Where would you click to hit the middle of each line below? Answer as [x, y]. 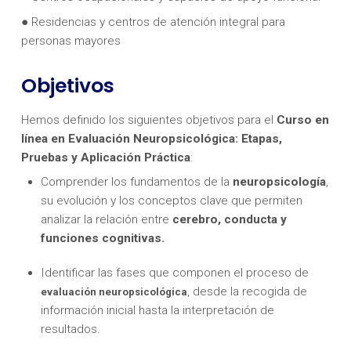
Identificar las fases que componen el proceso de [175, 273]
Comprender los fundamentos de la [137, 182]
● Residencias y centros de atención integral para [153, 22]
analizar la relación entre [107, 220]
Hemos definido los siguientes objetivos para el [148, 119]
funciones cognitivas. [103, 239]
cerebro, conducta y [230, 220]
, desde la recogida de [248, 292]
